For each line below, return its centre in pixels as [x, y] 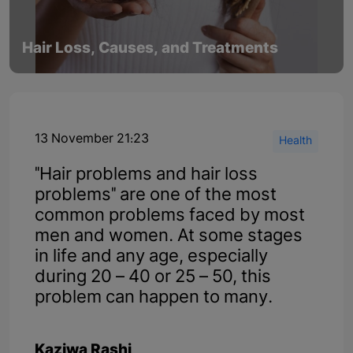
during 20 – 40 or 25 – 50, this [153, 277]
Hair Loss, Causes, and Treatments [150, 49]
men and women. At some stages [169, 236]
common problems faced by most [170, 216]
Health [295, 141]
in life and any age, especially [151, 257]
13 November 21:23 [92, 139]
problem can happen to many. [154, 298]
